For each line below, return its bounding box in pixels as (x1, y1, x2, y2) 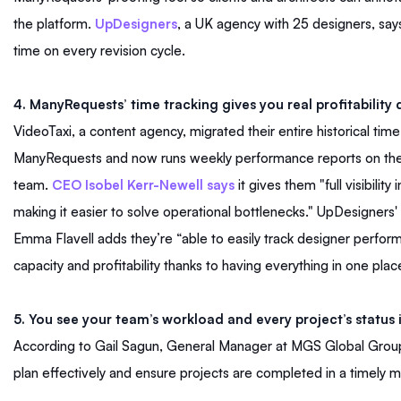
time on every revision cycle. (13, 42, 185, 60)
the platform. (13, 15, 95, 33)
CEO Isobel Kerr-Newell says (52, 176, 235, 194)
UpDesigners (95, 15, 177, 33)
